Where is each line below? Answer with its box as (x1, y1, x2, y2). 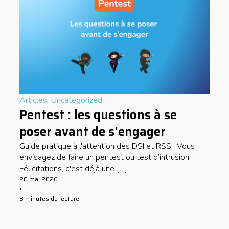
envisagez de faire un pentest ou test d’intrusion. (19, 151, 193, 163)
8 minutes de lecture (19, 193, 80, 203)
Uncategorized (51, 94, 103, 106)
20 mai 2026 (19, 174, 58, 184)
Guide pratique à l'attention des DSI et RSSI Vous (19, 140, 195, 152)
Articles (19, 94, 48, 106)
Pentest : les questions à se (19, 105, 177, 125)
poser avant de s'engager (19, 122, 169, 142)
